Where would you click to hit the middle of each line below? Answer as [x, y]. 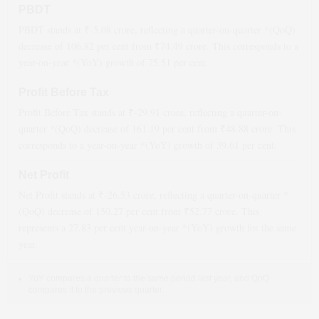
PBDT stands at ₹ [54, 30]
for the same [270, 228]
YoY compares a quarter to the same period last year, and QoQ [149, 278]
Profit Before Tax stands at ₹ [76, 112]
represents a [43, 228]
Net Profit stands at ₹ [61, 195]
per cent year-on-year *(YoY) [153, 228]
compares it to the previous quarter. [96, 290]
